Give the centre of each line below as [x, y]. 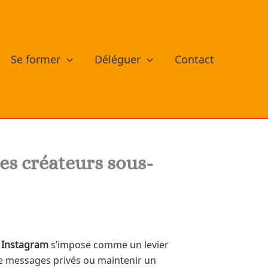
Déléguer [118, 59]
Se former [36, 59]
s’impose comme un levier [109, 243]
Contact [194, 59]
